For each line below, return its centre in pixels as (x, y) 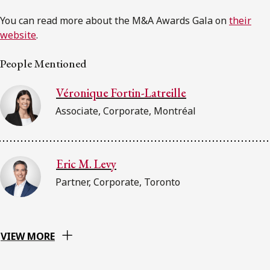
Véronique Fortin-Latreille (121, 93)
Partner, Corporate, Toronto (118, 182)
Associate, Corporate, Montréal (126, 111)
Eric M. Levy (86, 164)
